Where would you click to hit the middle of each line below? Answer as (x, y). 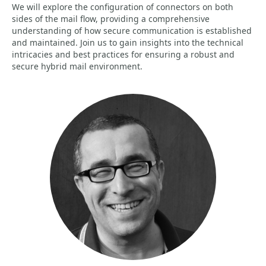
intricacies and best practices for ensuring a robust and (123, 54)
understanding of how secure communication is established (132, 31)
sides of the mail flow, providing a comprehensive (111, 19)
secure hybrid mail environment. (77, 66)
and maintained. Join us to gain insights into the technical (128, 42)
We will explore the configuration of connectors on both (123, 7)
